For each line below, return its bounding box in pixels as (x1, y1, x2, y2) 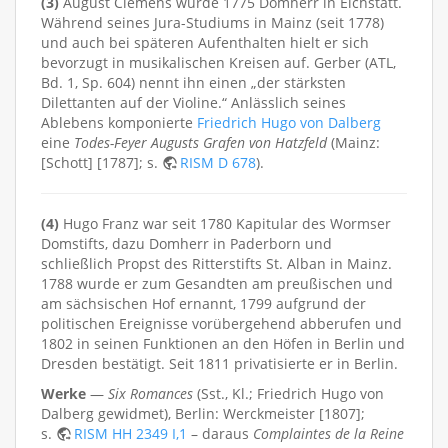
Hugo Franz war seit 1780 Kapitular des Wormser (59, 213, 391, 233)
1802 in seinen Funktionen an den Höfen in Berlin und (41, 333, 405, 353)
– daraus (187, 423, 253, 443)
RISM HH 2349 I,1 (74, 423, 187, 443)
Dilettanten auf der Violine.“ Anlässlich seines (41, 92, 346, 112)
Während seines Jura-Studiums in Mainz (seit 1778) (41, 12, 384, 32)
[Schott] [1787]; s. (41, 152, 162, 172)
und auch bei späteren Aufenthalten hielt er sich (41, 32, 369, 52)
